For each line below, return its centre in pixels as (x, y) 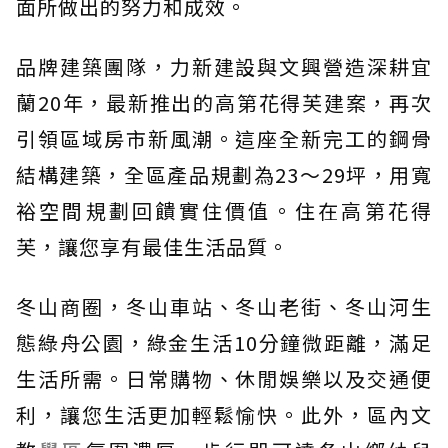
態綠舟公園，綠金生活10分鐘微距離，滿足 (224, 342)
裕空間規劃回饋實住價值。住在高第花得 (224, 210)
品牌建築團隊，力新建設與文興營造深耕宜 (224, 66)
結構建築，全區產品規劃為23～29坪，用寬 (224, 174)
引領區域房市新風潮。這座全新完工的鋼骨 (224, 138)
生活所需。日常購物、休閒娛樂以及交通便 (224, 378)
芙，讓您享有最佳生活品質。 (152, 246)
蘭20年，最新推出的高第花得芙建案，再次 (224, 102)
